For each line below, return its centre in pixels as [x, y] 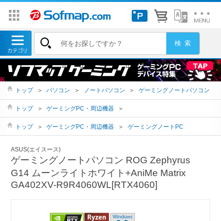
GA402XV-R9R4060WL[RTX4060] [84, 185]
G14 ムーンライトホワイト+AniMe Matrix [99, 173]
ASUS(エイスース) [36, 150]
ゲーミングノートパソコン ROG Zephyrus [101, 160]
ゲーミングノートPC [155, 126]
